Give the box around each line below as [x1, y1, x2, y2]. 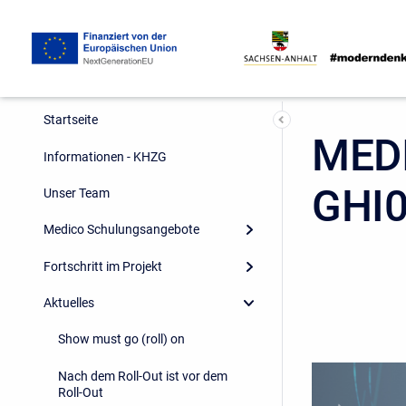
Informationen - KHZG [43, 149, 167, 164]
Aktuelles [43, 295, 94, 311]
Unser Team [43, 185, 110, 200]
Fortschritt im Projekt [43, 258, 162, 274]
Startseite [43, 112, 98, 128]
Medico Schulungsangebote [43, 222, 199, 237]
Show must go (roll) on [58, 332, 185, 347]
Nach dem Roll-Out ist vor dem [58, 368, 227, 383]
